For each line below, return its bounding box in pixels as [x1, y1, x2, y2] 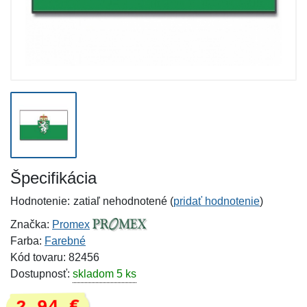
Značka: [10, 219, 52, 230]
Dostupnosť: [10, 268, 73, 280]
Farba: [10, 235, 45, 247]
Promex [52, 219, 90, 230]
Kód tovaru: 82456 [10, 251, 99, 263]
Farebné [45, 235, 86, 247]
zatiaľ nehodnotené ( [73, 195, 173, 207]
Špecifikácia [10, 169, 97, 187]
